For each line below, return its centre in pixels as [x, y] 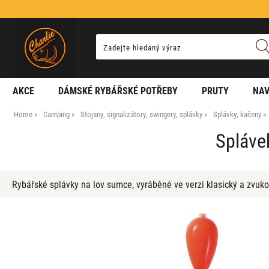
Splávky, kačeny [237, 114]
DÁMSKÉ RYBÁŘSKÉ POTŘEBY [118, 90]
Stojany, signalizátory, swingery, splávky [142, 114]
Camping [57, 114]
